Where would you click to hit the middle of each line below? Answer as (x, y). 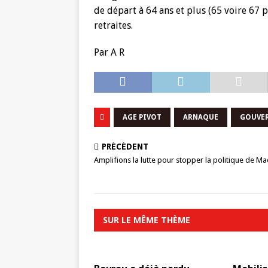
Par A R (109, 52)
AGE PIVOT (142, 117)
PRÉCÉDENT (125, 147)
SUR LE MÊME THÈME (147, 220)
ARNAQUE (201, 117)
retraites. (113, 25)
